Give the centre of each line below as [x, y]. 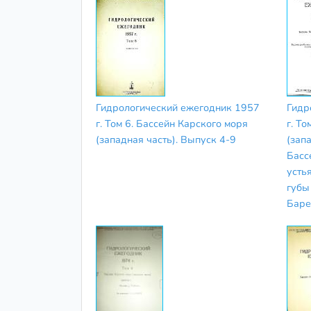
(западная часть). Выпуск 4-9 [166, 139]
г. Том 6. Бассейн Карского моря [172, 123]
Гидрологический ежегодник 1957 [178, 107]
